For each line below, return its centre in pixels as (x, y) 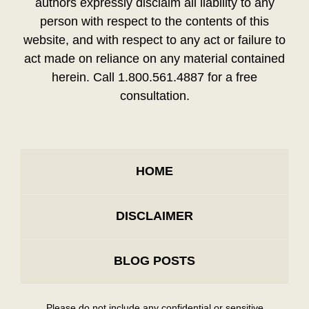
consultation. (154, 96)
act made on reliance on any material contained (154, 58)
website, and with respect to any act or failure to (154, 40)
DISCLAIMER (154, 216)
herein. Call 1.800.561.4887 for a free (154, 77)
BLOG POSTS (154, 261)
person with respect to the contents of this (154, 21)
